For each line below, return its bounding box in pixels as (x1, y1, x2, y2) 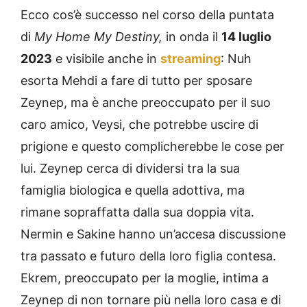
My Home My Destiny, (34, 29, 162, 44)
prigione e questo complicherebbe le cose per (21, 138, 284, 153)
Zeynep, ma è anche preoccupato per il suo (21, 95, 271, 110)
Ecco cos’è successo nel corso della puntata (21, 7, 274, 22)
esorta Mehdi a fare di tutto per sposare (21, 73, 252, 88)
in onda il (162, 29, 221, 44)
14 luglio (221, 29, 271, 44)
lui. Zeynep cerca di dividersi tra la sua (21, 160, 240, 175)
